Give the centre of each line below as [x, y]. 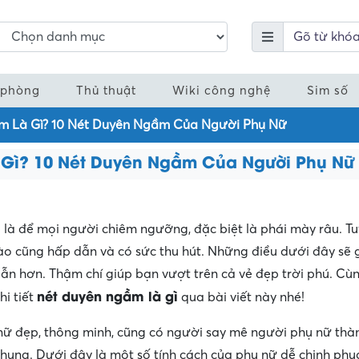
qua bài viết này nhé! [241, 297]
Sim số [328, 90]
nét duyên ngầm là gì [107, 295]
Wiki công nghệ [222, 90]
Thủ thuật [106, 90]
